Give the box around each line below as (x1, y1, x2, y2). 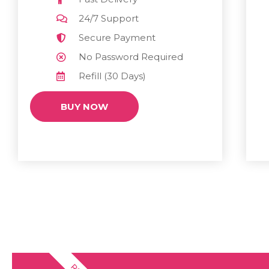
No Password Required (79, 50, 184, 62)
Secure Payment (79, 31, 156, 43)
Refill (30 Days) (79, 70, 147, 82)
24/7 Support (79, 12, 139, 24)
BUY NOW (61, 100, 108, 112)
